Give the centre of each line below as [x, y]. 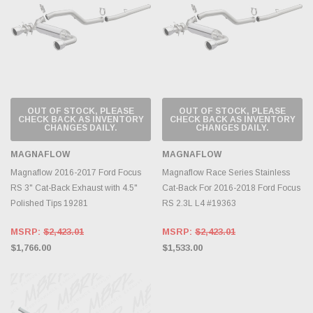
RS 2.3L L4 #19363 [199, 203]
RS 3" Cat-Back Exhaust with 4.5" [74, 188]
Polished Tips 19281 [49, 203]
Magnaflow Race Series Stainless [226, 172]
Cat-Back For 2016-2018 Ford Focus [231, 188]
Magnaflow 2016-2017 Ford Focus [76, 172]
